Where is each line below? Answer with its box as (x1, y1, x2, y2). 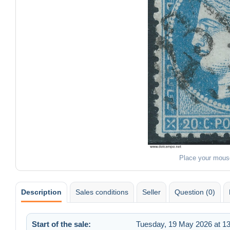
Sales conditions (75, 187, 128, 196)
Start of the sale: (32, 219, 91, 228)
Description (21, 187, 62, 196)
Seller (142, 187, 161, 196)
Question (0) (175, 187, 215, 196)
